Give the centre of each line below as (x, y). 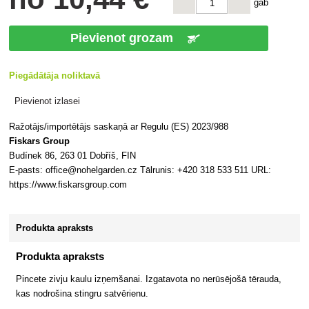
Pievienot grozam (126, 38)
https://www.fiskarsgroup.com (68, 185)
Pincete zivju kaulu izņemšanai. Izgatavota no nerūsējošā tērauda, (149, 279)
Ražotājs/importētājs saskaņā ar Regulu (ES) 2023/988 (119, 127)
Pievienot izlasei (48, 101)
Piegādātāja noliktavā (55, 76)
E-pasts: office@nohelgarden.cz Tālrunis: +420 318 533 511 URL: (140, 170)
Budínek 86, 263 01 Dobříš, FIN (73, 156)
